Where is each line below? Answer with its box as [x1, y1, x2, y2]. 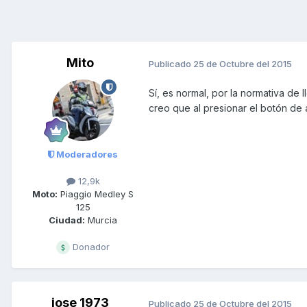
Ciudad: [49, 214, 85, 226]
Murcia [85, 214, 117, 226]
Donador [70, 241, 110, 253]
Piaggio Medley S [58, 188, 134, 200]
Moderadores [54, 149, 118, 160]
